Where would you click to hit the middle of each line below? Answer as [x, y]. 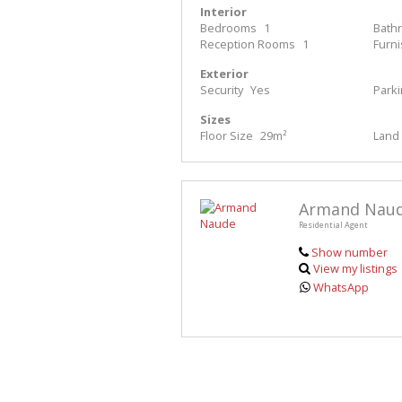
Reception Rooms [248, 44]
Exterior [224, 74]
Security [222, 90]
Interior [223, 12]
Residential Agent [333, 225]
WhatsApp [341, 288]
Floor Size [227, 136]
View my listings [356, 269]
